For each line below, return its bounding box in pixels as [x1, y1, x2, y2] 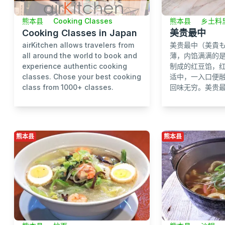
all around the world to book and [22, 51, 137, 60]
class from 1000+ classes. [22, 82, 114, 91]
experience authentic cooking [22, 61, 127, 70]
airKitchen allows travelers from [22, 40, 134, 49]
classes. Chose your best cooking [22, 72, 141, 81]
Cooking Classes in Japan [22, 27, 137, 38]
